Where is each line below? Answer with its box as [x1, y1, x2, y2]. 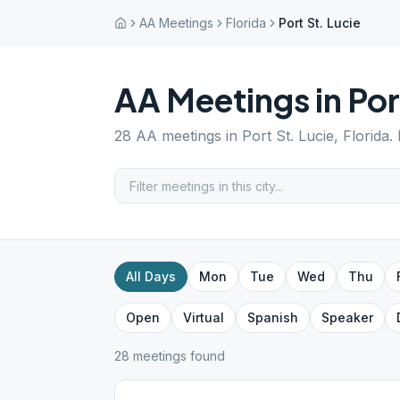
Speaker [321, 310, 373, 325]
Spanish [247, 310, 298, 325]
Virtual [183, 310, 224, 325]
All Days [126, 269, 176, 284]
